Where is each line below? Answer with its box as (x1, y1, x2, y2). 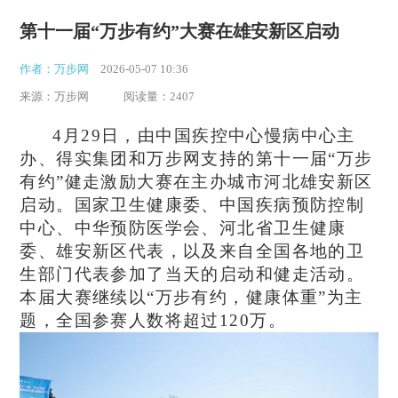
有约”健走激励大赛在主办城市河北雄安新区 (20, 172, 373, 192)
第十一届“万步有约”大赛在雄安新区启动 (20, 21, 340, 42)
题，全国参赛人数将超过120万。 (20, 311, 286, 330)
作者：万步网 (20, 62, 90, 76)
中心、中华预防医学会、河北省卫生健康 (20, 219, 346, 238)
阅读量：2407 (123, 90, 195, 104)
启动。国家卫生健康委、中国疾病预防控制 (20, 195, 365, 215)
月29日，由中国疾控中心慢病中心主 (62, 126, 355, 146)
